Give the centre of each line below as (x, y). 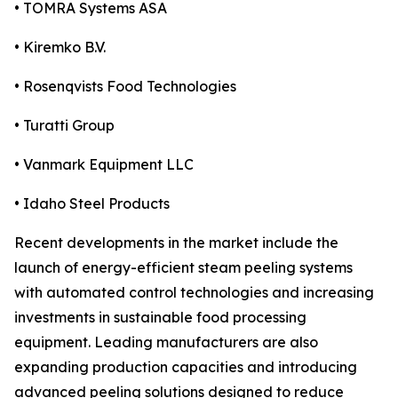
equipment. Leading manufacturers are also (166, 342)
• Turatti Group (64, 126)
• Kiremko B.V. (60, 48)
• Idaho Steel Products (92, 204)
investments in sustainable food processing (160, 318)
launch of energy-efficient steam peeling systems (183, 268)
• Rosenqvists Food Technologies (125, 87)
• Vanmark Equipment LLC (104, 165)
